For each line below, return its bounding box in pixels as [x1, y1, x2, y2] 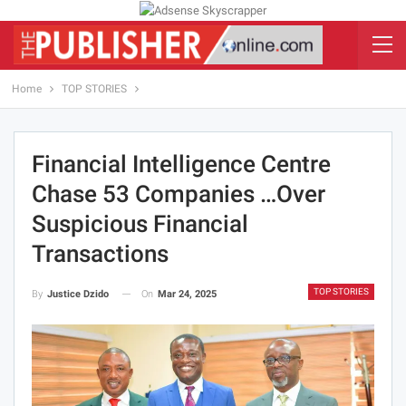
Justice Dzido [47, 287, 109, 300]
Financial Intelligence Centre [32, 150, 331, 178]
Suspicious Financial [32, 209, 248, 237]
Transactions [32, 239, 169, 267]
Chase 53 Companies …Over [32, 179, 325, 208]
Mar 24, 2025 [158, 287, 217, 300]
